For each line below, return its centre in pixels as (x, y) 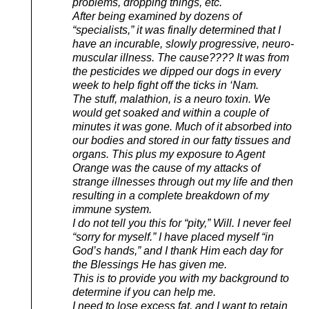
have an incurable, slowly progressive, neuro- (183, 43)
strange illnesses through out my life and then (183, 181)
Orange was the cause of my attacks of (166, 168)
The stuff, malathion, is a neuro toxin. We (171, 99)
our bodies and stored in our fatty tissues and (181, 140)
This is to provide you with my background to (181, 278)
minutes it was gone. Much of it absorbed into (182, 126)
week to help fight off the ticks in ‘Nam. (166, 85)
